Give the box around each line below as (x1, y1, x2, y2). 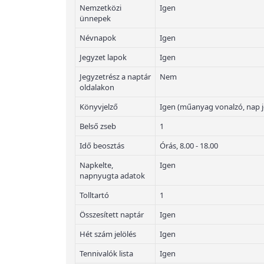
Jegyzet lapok (80, 52, 127, 62)
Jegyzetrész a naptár (80, 71, 151, 82)
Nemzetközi (80, 2, 121, 13)
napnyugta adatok (80, 170, 145, 181)
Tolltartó (80, 190, 109, 200)
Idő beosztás (80, 140, 124, 151)
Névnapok (80, 32, 116, 43)
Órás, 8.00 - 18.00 (160, 140, 218, 151)
